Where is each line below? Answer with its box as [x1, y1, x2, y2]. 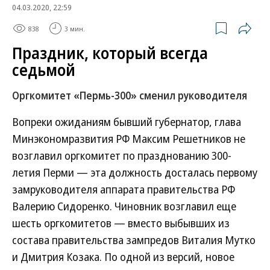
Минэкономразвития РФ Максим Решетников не [12, 131, 245, 146]
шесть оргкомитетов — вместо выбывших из [12, 216, 230, 230]
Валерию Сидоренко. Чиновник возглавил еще [12, 199, 236, 213]
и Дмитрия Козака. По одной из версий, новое [12, 250, 234, 264]
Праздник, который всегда [12, 42, 208, 64]
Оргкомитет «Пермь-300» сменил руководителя [12, 89, 247, 102]
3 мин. [64, 24, 85, 33]
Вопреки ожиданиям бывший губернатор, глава [12, 115, 241, 129]
